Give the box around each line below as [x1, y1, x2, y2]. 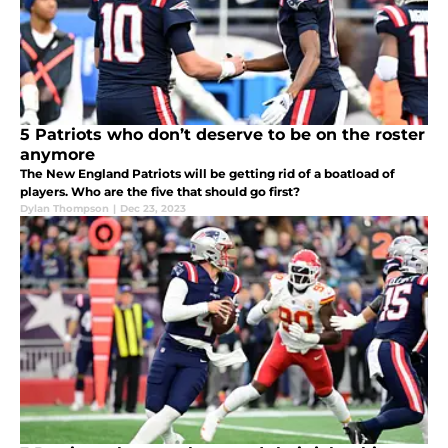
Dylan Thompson [20, 201, 109, 215]
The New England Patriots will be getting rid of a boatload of [20, 165, 395, 181]
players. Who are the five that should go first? [20, 183, 300, 199]
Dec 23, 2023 [120, 201, 186, 215]
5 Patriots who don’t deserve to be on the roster [20, 124, 425, 144]
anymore [20, 144, 95, 164]
